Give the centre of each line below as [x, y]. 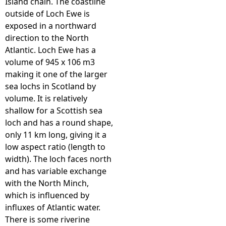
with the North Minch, [47, 183]
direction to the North [47, 38]
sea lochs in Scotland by [50, 86]
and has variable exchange [56, 171]
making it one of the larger [56, 74]
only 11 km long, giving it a [56, 135]
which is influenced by [47, 195]
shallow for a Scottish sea [54, 110]
